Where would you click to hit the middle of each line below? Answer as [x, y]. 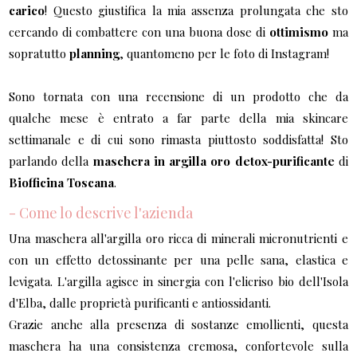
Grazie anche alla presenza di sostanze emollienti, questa [178, 324]
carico [27, 10]
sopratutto [39, 53]
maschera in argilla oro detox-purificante [214, 161]
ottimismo [296, 31]
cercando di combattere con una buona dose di [137, 31]
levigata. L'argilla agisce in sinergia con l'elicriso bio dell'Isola [178, 281]
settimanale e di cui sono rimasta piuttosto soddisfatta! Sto [178, 139]
